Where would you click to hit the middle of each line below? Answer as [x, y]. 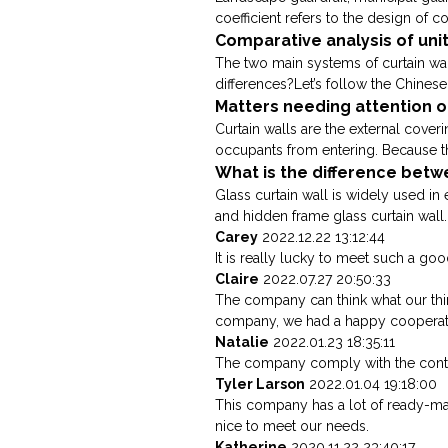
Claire [237, 279]
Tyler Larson [260, 384]
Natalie [242, 342]
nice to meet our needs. [292, 426]
